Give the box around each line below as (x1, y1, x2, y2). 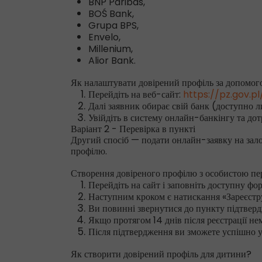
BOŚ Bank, (88, 7, 134, 20)
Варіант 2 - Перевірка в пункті (71, 122, 195, 136)
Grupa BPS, (88, 19, 139, 32)
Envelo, (88, 30, 120, 44)
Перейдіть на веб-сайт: (88, 88, 183, 101)
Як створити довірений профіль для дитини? (71, 247, 251, 261)
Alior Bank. (88, 54, 136, 67)
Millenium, (88, 42, 133, 56)
